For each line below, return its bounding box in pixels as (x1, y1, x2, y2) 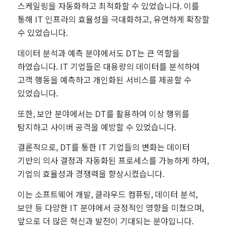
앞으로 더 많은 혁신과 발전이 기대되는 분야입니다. (17, 214, 194, 227)
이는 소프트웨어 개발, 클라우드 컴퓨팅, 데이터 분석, (17, 187, 198, 200)
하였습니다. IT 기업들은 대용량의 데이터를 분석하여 (17, 60, 200, 72)
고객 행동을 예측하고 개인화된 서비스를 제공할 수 (17, 73, 191, 86)
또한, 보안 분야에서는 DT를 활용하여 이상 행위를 (17, 107, 189, 120)
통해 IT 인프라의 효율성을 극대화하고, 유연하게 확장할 (17, 13, 209, 26)
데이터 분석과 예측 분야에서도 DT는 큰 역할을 (17, 46, 180, 59)
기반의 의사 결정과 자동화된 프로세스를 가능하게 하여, (17, 154, 209, 167)
